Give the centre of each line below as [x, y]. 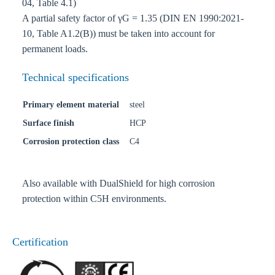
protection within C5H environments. [94, 199]
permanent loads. [55, 49]
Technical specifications [76, 77]
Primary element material [71, 105]
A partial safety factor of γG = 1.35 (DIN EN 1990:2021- [133, 18]
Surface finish [48, 123]
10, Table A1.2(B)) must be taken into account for [118, 33]
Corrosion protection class [71, 141]
